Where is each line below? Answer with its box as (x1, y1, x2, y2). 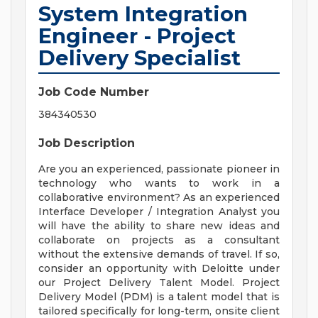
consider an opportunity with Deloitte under (38, 262, 280, 275)
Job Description (38, 136, 135, 150)
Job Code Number (38, 85, 149, 99)
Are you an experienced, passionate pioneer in (38, 163, 280, 176)
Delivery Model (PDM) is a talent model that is (38, 290, 280, 304)
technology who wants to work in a (38, 177, 280, 190)
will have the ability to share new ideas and (38, 219, 280, 233)
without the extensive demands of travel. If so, (38, 248, 280, 261)
